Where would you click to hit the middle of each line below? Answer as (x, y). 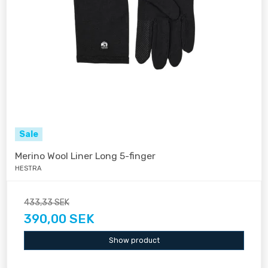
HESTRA (28, 168)
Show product (134, 240)
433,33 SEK (47, 202)
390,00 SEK (59, 218)
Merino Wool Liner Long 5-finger (85, 156)
